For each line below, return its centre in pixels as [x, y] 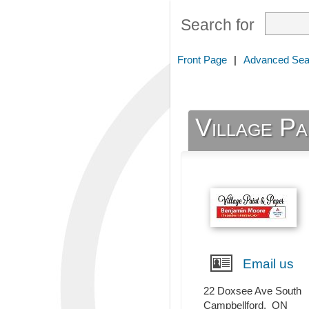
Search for [218, 25]
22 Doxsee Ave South [252, 291]
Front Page [202, 60]
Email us [268, 264]
